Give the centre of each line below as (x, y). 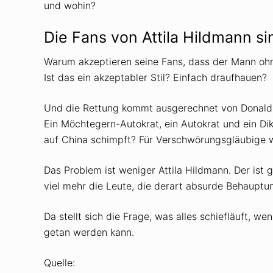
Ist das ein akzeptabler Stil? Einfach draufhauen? (155, 77)
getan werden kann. (89, 232)
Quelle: (59, 262)
